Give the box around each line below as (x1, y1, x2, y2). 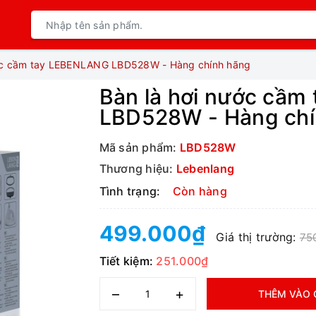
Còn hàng (172, 184, 227, 198)
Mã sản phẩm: (99, 140, 177, 154)
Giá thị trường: (215, 230, 300, 244)
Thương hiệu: (99, 162, 174, 176)
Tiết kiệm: (99, 254, 157, 268)
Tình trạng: (99, 184, 161, 198)
